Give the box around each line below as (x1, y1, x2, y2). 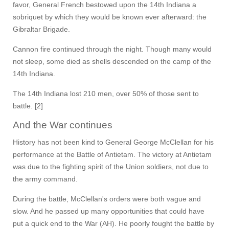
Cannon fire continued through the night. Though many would (13, 45, 212, 54)
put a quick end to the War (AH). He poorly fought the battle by (13, 219, 214, 228)
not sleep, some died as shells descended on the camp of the (13, 57, 211, 66)
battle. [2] (13, 102, 43, 110)
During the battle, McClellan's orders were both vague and (13, 195, 201, 203)
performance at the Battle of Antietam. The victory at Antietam (13, 150, 212, 159)
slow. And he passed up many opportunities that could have (13, 207, 204, 216)
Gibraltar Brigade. (13, 25, 70, 34)
